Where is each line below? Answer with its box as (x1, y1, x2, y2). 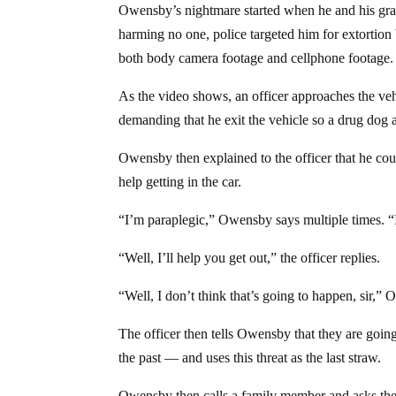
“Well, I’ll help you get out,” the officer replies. (118, 249, 381, 265)
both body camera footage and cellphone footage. (118, 49, 394, 65)
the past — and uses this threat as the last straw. (118, 349, 382, 365)
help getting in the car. (118, 173, 242, 189)
